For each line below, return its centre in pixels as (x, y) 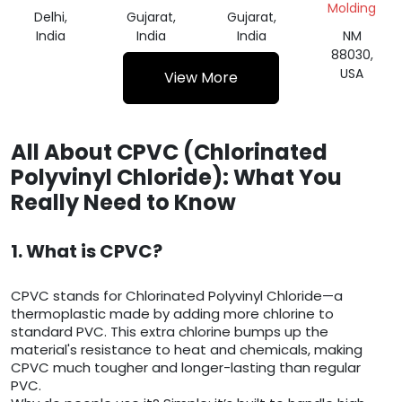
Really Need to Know (123, 203)
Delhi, (50, 17)
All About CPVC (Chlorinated (169, 153)
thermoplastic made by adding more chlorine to (172, 314)
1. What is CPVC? (87, 252)
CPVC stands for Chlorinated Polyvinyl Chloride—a (177, 296)
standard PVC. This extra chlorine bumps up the (170, 332)
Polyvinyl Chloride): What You (176, 178)
